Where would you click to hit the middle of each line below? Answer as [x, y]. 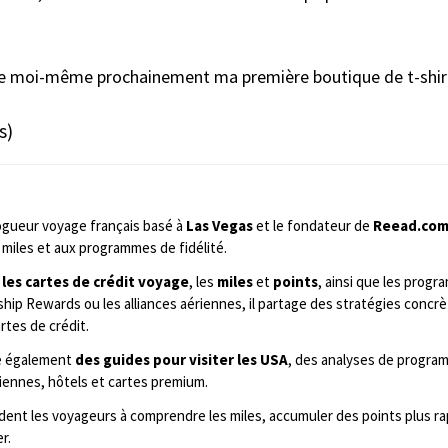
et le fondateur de [312, 225]
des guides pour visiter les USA [181, 359]
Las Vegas [219, 225]
